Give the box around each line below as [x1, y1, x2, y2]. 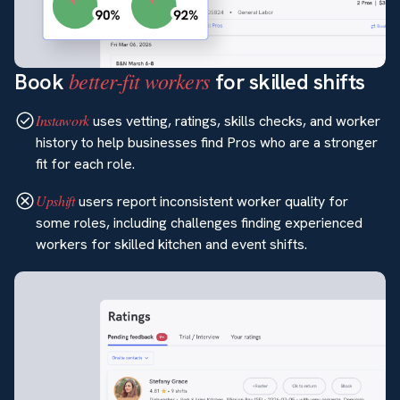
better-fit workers [68, 65, 210, 95]
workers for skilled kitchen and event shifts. [36, 235, 307, 254]
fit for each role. [36, 154, 135, 174]
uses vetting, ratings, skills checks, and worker [89, 112, 381, 131]
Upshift [36, 191, 75, 211]
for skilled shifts [209, 67, 365, 96]
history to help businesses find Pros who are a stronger [36, 133, 378, 153]
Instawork [36, 111, 90, 130]
